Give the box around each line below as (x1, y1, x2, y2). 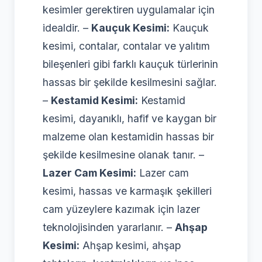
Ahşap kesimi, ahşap (80, 239, 181, 251)
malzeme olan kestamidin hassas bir (43, 130, 214, 143)
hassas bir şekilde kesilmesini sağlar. (43, 75, 217, 88)
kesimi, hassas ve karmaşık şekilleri (43, 184, 212, 197)
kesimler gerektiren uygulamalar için (43, 3, 215, 16)
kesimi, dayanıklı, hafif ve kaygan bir (43, 112, 216, 125)
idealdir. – (43, 21, 91, 34)
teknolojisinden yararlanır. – (43, 220, 175, 233)
